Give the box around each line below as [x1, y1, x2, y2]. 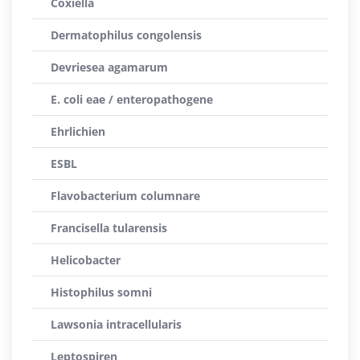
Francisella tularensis [51, 220, 167, 235]
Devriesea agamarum [51, 59, 168, 75]
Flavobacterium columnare [51, 188, 200, 203]
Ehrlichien [51, 124, 105, 139]
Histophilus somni [51, 284, 152, 300]
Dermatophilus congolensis [51, 27, 202, 43]
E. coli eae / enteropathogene [51, 92, 213, 107]
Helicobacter [51, 252, 121, 268]
